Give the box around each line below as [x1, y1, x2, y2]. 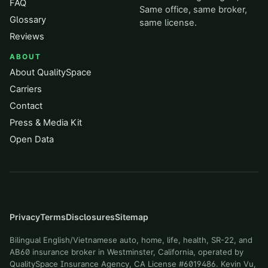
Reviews [10, 31, 44, 42]
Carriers [10, 84, 42, 95]
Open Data [10, 134, 54, 145]
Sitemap [115, 212, 148, 222]
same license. [139, 17, 197, 28]
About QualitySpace [10, 67, 92, 78]
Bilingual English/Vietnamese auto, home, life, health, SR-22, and [10, 235, 252, 245]
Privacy [10, 212, 40, 222]
